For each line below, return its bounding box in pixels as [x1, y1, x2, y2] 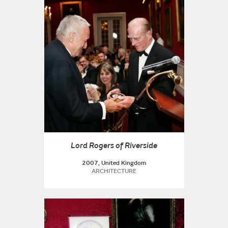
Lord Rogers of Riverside [71, 140, 157, 151]
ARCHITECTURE [92, 167, 136, 175]
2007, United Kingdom [82, 159, 146, 167]
